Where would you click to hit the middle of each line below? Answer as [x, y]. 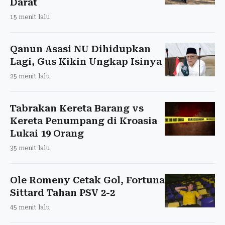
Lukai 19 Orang [47, 133]
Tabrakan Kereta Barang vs [77, 108]
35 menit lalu [30, 148]
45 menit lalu [30, 207]
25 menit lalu [30, 76]
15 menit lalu [30, 17]
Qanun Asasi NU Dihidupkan [80, 49]
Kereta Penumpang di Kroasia [84, 121]
